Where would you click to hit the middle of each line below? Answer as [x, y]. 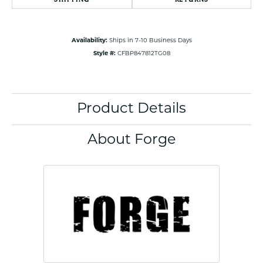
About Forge [131, 141]
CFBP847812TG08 [144, 54]
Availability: [89, 41]
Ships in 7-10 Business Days [150, 41]
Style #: [104, 54]
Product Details [131, 109]
